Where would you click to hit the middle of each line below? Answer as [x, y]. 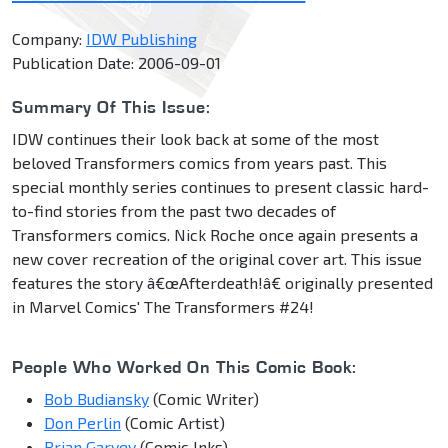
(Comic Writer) [204, 399]
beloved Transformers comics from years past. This [199, 163]
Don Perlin [82, 423]
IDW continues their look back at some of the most [195, 139]
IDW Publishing [141, 39]
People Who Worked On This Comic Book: [184, 367]
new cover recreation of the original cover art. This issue [217, 259]
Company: [49, 39]
